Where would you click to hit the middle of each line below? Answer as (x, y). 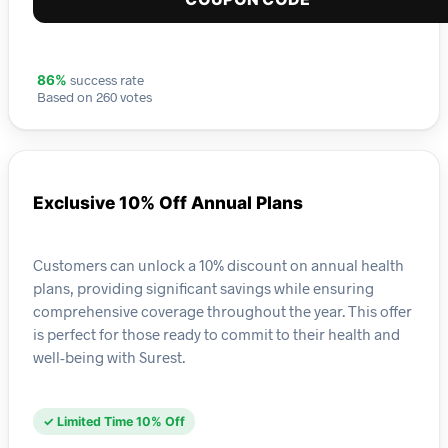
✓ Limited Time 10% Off (114, 422)
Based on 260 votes (94, 97)
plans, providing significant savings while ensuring (203, 287)
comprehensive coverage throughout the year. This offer (222, 310)
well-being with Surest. (109, 356)
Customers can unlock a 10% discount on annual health (218, 264)
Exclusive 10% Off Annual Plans (168, 203)
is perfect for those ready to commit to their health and (216, 333)
